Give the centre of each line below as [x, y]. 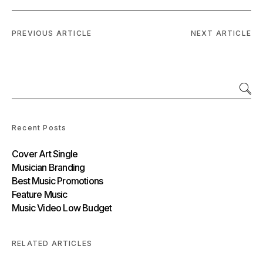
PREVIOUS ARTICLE [52, 33]
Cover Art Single [45, 154]
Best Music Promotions [58, 181]
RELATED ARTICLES [52, 243]
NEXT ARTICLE [221, 33]
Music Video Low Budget [62, 208]
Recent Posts [39, 127]
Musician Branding [48, 167]
